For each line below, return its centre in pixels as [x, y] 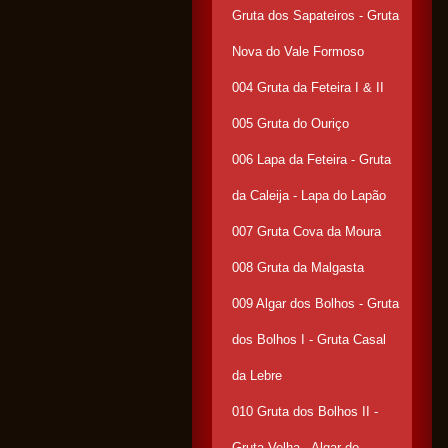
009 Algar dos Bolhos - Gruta [315, 303]
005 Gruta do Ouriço [290, 123]
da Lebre [257, 375]
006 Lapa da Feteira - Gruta [311, 159]
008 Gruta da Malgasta [298, 267]
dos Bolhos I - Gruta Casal [309, 339]
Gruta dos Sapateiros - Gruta [315, 15]
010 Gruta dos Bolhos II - [305, 411]
